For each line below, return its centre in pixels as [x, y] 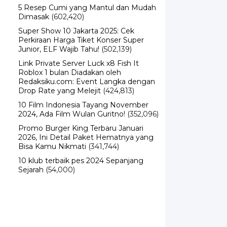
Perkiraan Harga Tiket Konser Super [81, 40]
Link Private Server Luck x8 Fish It [79, 63]
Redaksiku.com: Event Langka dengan [87, 82]
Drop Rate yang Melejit [60, 91]
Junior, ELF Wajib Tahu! [59, 49]
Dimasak [34, 17]
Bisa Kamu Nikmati [52, 146]
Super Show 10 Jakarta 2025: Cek [76, 31]
